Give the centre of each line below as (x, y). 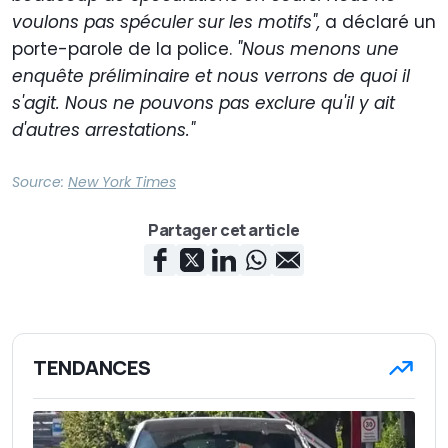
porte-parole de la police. (124, 48)
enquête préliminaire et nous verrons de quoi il (211, 75)
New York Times (122, 181)
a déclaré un (378, 21)
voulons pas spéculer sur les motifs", (166, 21)
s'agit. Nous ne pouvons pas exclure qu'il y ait (203, 102)
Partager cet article (224, 229)
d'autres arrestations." (103, 129)
